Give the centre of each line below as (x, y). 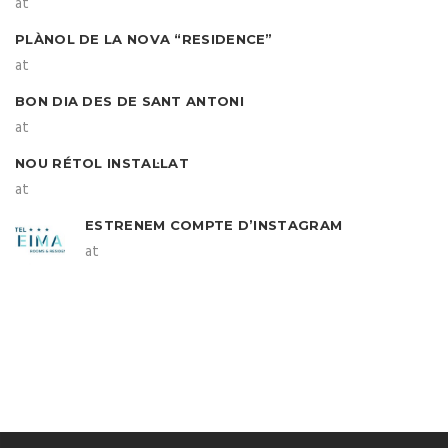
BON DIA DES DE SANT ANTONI (129, 101)
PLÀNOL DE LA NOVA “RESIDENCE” (144, 39)
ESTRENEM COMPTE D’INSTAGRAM (214, 225)
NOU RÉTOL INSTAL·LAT (102, 163)
